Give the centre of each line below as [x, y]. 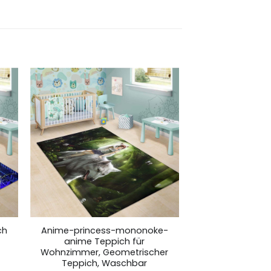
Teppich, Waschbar [105, 263]
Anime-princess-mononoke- [104, 230]
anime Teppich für [105, 241]
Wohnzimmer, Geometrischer [105, 252]
